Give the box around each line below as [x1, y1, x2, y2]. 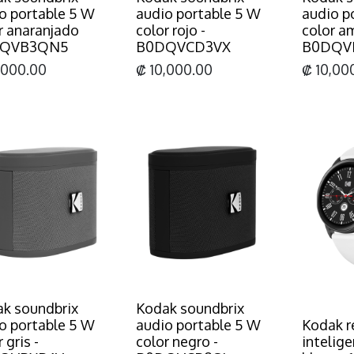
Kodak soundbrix [136, 299, 244, 317]
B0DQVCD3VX [136, 37, 231, 55]
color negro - [136, 332, 218, 350]
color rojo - [136, 21, 205, 39]
